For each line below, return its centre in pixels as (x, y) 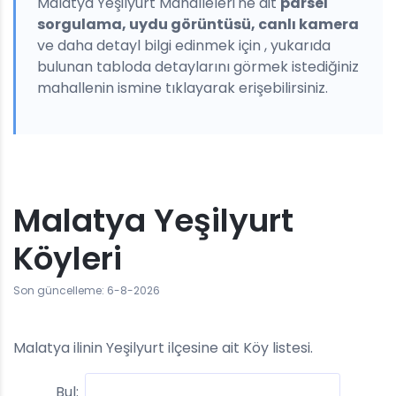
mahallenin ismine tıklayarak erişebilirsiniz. (183, 88)
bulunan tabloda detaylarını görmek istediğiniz (198, 67)
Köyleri (68, 259)
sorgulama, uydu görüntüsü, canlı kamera (198, 24)
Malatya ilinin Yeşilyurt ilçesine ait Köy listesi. (163, 348)
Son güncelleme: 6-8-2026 (87, 290)
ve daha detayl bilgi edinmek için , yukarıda (184, 46)
